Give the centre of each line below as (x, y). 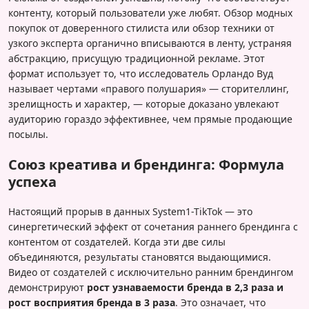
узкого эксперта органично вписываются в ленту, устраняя (150, 43)
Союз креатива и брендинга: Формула (146, 165)
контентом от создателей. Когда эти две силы (117, 242)
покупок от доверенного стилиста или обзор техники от (141, 28)
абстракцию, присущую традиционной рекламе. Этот (137, 59)
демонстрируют (48, 288)
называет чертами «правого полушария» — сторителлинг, (149, 89)
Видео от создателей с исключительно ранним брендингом (151, 272)
